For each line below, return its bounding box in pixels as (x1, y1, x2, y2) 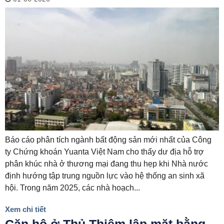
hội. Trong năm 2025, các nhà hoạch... (5, 183, 140, 192)
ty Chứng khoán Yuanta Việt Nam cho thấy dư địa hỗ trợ (5, 147, 204, 156)
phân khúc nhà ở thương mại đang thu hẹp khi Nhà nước (5, 159, 208, 168)
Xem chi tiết (5, 205, 46, 214)
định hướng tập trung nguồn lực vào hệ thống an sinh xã (5, 171, 204, 180)
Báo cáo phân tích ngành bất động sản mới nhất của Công (5, 135, 211, 144)
